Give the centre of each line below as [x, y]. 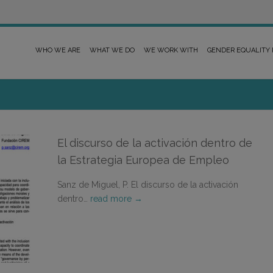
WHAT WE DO [112, 50]
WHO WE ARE [58, 50]
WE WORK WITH [171, 50]
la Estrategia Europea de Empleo [143, 160]
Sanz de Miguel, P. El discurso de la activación [148, 185]
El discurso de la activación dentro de [155, 143]
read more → [116, 199]
